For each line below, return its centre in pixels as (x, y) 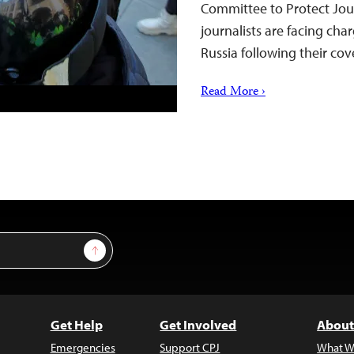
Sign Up (113, 247)
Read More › (233, 92)
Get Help (76, 324)
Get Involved (198, 324)
